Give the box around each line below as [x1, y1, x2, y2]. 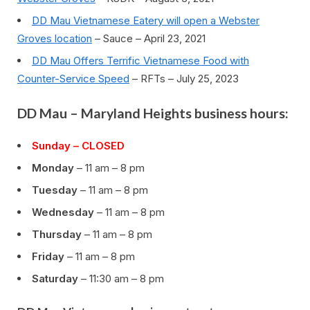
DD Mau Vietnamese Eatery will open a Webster [32, 13, 259, 27]
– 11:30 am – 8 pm [78, 271, 164, 285]
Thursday [32, 227, 82, 241]
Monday [32, 161, 74, 174]
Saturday [32, 271, 78, 285]
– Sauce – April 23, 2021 [92, 31, 206, 45]
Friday [32, 249, 64, 263]
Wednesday [32, 205, 94, 219]
